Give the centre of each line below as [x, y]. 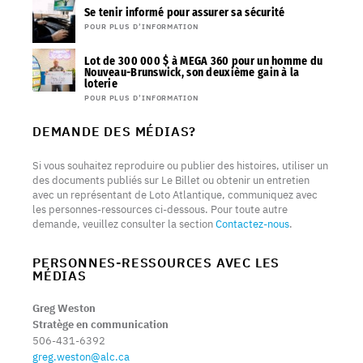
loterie [101, 84]
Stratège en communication [100, 325]
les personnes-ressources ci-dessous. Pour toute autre [160, 210]
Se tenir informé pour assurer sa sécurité [185, 13]
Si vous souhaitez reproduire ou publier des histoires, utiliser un [180, 166]
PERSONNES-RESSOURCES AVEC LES [156, 263]
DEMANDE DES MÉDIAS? [115, 132]
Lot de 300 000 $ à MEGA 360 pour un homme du [204, 62]
